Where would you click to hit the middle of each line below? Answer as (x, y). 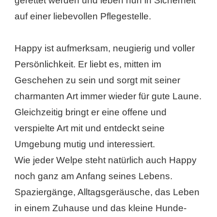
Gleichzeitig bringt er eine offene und (91, 112)
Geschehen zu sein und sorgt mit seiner (97, 80)
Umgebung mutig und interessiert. (85, 144)
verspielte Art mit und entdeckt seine (90, 128)
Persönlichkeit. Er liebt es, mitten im (88, 64)
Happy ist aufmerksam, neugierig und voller (105, 48)
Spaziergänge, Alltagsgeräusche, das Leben (107, 192)
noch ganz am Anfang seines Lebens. (93, 176)
